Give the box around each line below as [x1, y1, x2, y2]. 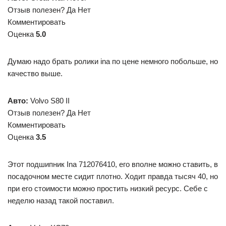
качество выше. [8, 69, 63, 78]
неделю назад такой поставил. [8, 196, 114, 205]
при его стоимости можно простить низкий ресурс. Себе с [8, 184, 208, 193]
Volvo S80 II [28, 96, 70, 105]
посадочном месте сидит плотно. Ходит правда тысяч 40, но [8, 172, 218, 181]
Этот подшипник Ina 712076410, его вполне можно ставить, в [8, 160, 218, 168]
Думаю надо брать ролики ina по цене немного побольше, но [8, 57, 218, 66]
